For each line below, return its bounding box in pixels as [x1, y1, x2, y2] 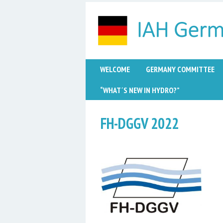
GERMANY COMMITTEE [146, 64, 215, 75]
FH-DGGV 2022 [101, 113, 179, 133]
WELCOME [100, 64, 130, 75]
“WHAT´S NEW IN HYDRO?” [100, 85, 179, 95]
